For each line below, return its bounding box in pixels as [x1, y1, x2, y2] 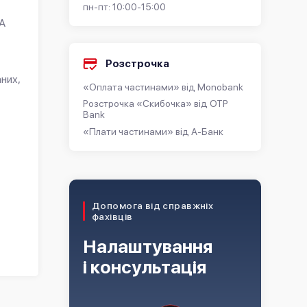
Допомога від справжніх [92, 199, 214, 211]
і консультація [83, 256, 206, 278]
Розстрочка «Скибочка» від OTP [83, 98, 228, 110]
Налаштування [83, 235, 212, 257]
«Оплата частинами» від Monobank [83, 81, 243, 93]
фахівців [92, 210, 133, 222]
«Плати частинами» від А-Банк [83, 125, 223, 137]
